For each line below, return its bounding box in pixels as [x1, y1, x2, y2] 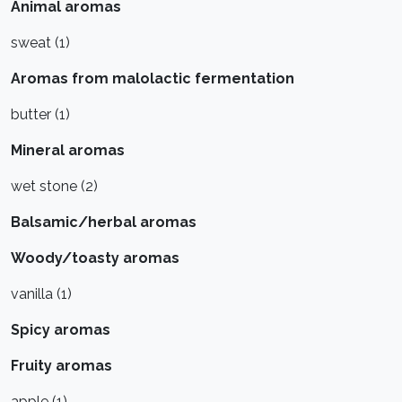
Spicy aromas [11, 321, 110, 338]
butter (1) [11, 106, 70, 123]
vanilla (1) [11, 285, 72, 302]
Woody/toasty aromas [11, 249, 179, 267]
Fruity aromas [11, 357, 112, 374]
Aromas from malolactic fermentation [11, 70, 294, 87]
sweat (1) [11, 34, 70, 51]
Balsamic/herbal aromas [11, 214, 197, 231]
